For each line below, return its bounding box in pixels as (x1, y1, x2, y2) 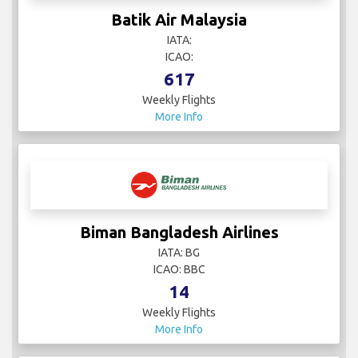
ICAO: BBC (153, 262, 205, 276)
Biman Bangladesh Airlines (79, 222, 279, 241)
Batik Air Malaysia (111, 10, 247, 29)
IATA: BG (158, 245, 200, 259)
